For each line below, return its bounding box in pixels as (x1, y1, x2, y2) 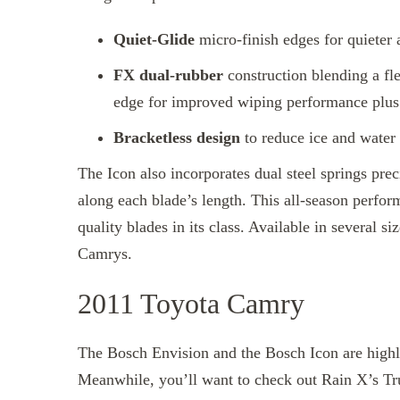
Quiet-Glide (113, 30, 195, 49)
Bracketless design (113, 129, 245, 147)
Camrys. (78, 245, 137, 263)
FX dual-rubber (113, 66, 223, 85)
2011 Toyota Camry (78, 287, 304, 320)
